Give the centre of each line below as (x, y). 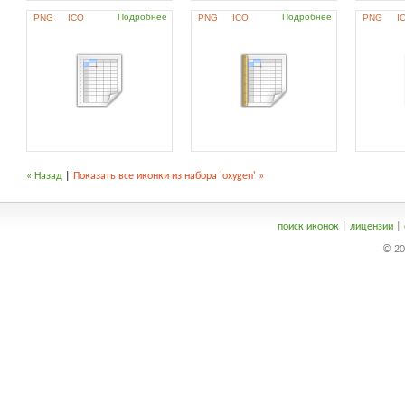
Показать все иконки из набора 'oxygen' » (169, 176)
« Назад (44, 176)
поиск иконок (308, 227)
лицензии (371, 227)
